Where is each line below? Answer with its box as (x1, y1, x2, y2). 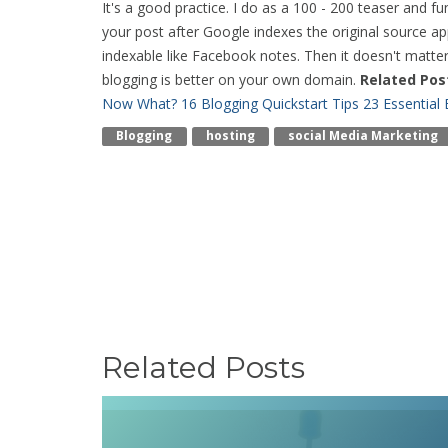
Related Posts (102, 349, 305, 387)
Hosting (205, 127, 255, 144)
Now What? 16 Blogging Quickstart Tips (102, 94, 359, 113)
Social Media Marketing (288, 127, 439, 144)
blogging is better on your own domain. (102, 70, 360, 89)
